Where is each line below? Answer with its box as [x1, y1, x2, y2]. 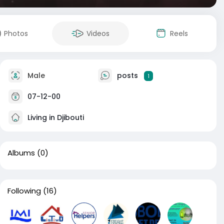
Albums [7, 147, 35, 158]
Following [7, 185, 41, 196]
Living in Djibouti [25, 112, 84, 122]
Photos [4, 28, 28, 38]
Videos [86, 28, 109, 38]
